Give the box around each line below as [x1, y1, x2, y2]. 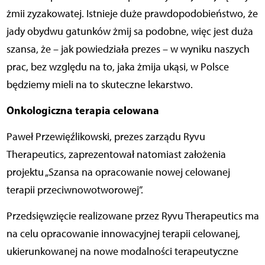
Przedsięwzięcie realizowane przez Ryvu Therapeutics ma [6, 209, 259, 222]
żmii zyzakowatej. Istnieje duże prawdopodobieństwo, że [6, 7, 258, 20]
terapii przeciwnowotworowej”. [6, 183, 143, 196]
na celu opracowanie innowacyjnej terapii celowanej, [6, 227, 240, 240]
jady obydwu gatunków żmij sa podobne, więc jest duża [6, 24, 253, 38]
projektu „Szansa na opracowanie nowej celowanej [6, 165, 230, 179]
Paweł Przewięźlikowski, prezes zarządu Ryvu [6, 130, 205, 143]
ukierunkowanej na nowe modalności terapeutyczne [6, 244, 238, 258]
